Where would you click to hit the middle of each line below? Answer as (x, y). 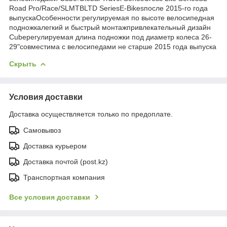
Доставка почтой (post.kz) (66, 161)
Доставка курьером (55, 146)
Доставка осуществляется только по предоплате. (91, 114)
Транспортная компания (64, 177)
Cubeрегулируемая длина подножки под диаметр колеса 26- (110, 37)
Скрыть (23, 64)
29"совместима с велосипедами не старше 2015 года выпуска (113, 46)
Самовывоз (42, 130)
